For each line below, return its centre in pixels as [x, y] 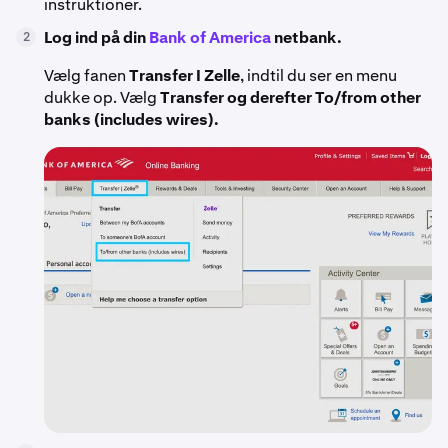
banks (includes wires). [131, 119]
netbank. [306, 37]
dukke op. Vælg [102, 97]
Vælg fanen [86, 75]
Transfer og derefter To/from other [290, 97]
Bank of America [210, 37]
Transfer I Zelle [184, 75]
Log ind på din [96, 37]
